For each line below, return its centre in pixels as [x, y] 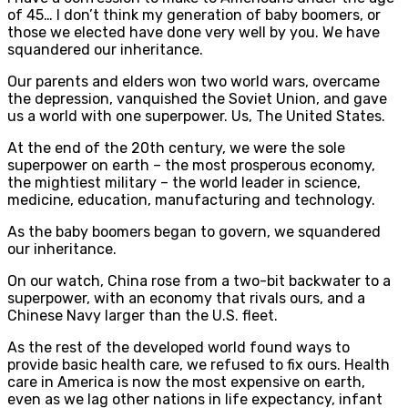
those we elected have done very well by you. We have [194, 32]
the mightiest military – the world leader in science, [184, 182]
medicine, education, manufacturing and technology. [191, 199]
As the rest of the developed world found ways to [178, 347]
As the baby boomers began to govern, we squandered [194, 231]
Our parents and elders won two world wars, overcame [194, 81]
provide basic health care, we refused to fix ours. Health [199, 364]
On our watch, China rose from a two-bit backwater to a [199, 280]
